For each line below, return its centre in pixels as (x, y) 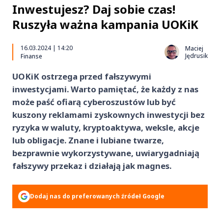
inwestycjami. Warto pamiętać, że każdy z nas (105, 89)
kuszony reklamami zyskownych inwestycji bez (109, 115)
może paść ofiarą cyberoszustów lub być (94, 102)
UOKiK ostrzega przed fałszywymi (82, 76)
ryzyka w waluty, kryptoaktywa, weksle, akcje (106, 127)
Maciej (194, 48)
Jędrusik (196, 56)
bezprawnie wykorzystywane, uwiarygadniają (106, 153)
